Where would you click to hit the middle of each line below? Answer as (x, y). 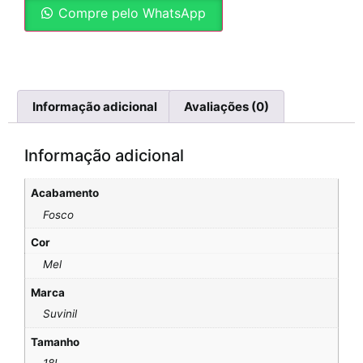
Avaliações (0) (226, 107)
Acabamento (64, 192)
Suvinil (60, 314)
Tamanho (55, 342)
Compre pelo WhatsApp (132, 13)
